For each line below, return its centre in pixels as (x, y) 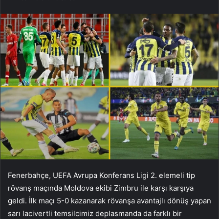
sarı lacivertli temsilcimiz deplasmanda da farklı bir (95, 213)
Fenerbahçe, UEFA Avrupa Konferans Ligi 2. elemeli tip (101, 175)
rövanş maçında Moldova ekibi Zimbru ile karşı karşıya (101, 188)
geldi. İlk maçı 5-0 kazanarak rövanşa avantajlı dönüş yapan (109, 200)
